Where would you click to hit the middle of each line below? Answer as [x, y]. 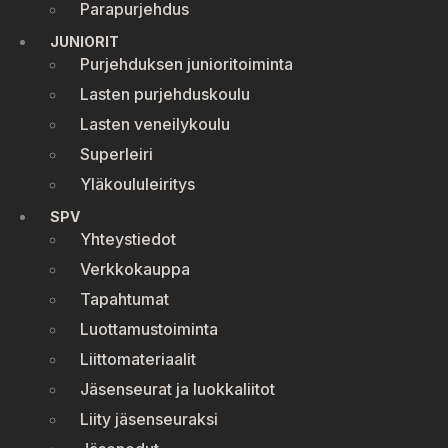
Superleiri [116, 154]
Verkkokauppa [135, 269]
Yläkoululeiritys [137, 184]
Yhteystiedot [128, 239]
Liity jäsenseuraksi [149, 419]
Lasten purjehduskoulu [165, 94]
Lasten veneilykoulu [155, 124]
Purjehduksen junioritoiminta [186, 64]
